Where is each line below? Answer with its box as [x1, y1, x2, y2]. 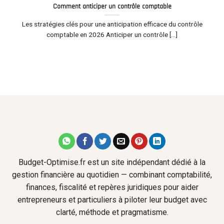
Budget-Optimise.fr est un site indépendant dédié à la [18, 157, 205, 167]
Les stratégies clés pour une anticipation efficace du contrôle [21, 19, 202, 28]
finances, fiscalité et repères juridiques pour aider [25, 182, 198, 192]
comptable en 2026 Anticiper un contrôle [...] [46, 30, 177, 38]
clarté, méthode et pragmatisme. [55, 207, 168, 217]
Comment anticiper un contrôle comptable [52, 1, 171, 11]
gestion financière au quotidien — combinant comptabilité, [12, 170, 212, 180]
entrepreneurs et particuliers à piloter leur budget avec [17, 195, 207, 205]
